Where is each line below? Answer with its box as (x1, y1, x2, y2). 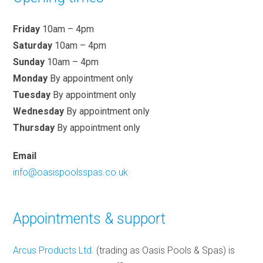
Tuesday (13, 89, 51, 100)
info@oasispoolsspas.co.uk (13, 166, 129, 178)
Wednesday (13, 105, 65, 117)
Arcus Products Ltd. (13, 244, 95, 256)
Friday (13, 23, 41, 35)
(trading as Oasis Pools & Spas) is (94, 244, 235, 256)
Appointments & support (13, 210, 166, 227)
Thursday (13, 122, 55, 133)
